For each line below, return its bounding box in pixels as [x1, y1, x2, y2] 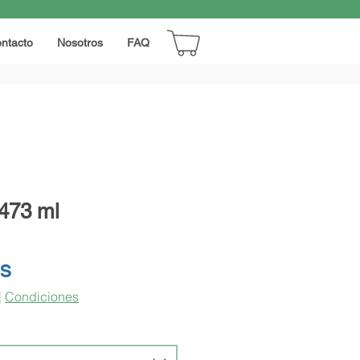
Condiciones [5, 288, 79, 305]
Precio [11, 260, 65, 280]
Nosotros [56, 36, 103, 49]
